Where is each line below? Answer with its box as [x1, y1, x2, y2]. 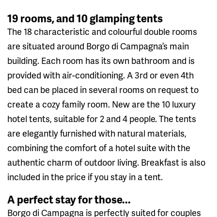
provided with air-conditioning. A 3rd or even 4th [7, 68, 194, 81]
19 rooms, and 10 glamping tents [7, 10, 163, 26]
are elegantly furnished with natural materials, [7, 126, 186, 139]
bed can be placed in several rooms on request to [7, 83, 199, 95]
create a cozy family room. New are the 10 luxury [7, 97, 196, 110]
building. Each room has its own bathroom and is [7, 54, 195, 66]
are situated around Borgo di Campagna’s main [7, 39, 189, 52]
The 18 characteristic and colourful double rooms [7, 25, 197, 37]
